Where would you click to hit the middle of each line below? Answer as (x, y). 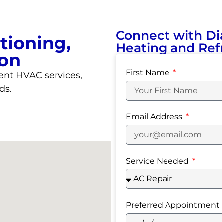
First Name (149, 72)
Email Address (155, 116)
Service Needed (158, 161)
